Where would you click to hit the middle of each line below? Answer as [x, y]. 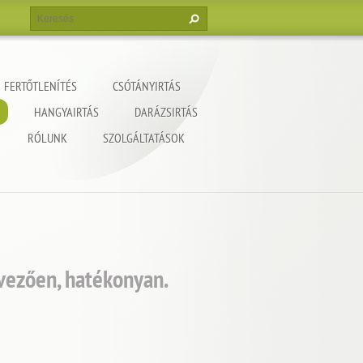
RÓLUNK [47, 138]
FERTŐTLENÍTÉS [41, 86]
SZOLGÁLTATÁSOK [144, 138]
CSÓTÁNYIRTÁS [147, 86]
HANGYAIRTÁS [66, 112]
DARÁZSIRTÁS [166, 112]
